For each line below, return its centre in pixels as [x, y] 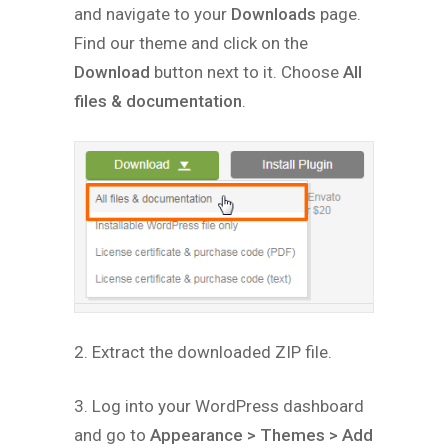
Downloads [273, 14]
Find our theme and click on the [191, 43]
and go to [112, 434]
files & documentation [158, 101]
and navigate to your [152, 14]
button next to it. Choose [246, 72]
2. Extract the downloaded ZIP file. [203, 351]
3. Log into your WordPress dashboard [219, 405]
